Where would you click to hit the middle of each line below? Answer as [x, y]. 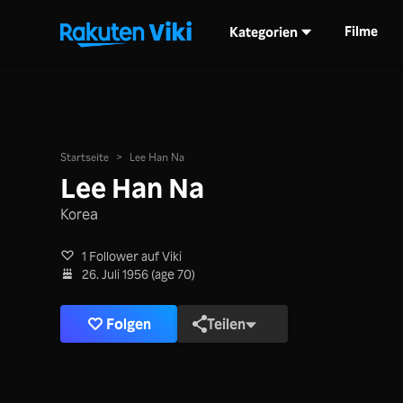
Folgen [129, 324]
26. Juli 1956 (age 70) [139, 274]
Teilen [227, 324]
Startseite [85, 157]
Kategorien [263, 31]
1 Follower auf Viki [132, 256]
